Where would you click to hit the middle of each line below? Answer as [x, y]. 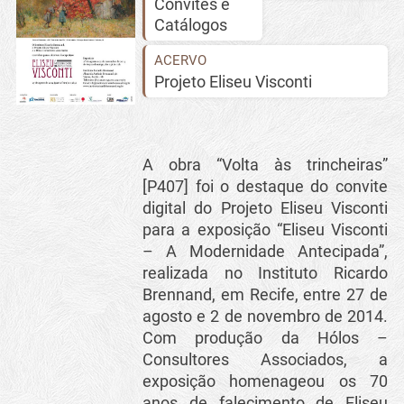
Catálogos [191, 25]
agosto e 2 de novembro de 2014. [266, 317]
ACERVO [181, 61]
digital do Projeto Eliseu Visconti [266, 208]
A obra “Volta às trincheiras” [266, 165]
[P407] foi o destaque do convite [266, 187]
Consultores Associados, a [266, 360]
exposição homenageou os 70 [266, 381]
